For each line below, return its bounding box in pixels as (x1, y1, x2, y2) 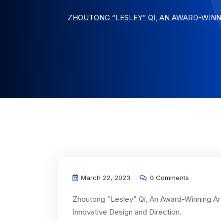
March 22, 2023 (79, 174, 130, 182)
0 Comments (148, 174, 189, 182)
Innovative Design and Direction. (73, 207, 182, 217)
